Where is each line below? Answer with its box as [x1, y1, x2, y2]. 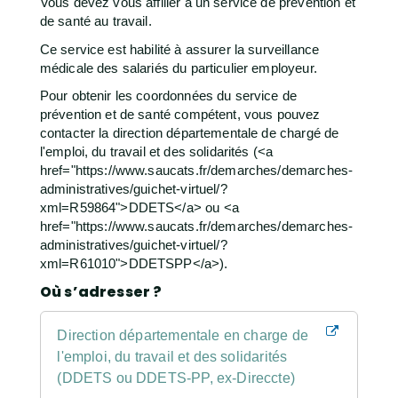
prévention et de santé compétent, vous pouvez [39, 107, 321, 123]
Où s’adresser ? [39, 281, 163, 302]
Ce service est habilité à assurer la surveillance [39, 41, 320, 57]
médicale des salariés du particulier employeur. [39, 60, 317, 76]
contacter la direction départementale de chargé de [39, 125, 339, 141]
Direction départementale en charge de [57, 327, 308, 343]
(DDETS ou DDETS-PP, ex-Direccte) [57, 370, 295, 386]
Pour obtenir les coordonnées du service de [39, 88, 298, 104]
